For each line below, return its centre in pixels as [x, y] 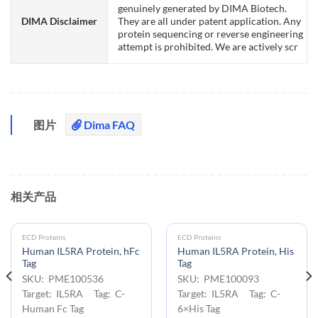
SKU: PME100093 [222, 279]
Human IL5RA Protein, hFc [81, 252]
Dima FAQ [108, 124]
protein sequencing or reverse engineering [211, 33]
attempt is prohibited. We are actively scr [208, 46]
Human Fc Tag [53, 309]
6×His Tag [198, 309]
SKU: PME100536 [67, 279]
